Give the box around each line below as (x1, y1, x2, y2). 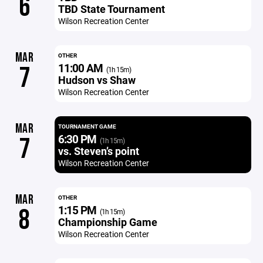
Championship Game (58, 215, 157, 229)
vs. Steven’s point (58, 144, 139, 158)
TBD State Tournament (58, 2, 165, 16)
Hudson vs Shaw (58, 73, 136, 87)
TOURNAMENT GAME (58, 122, 116, 130)
